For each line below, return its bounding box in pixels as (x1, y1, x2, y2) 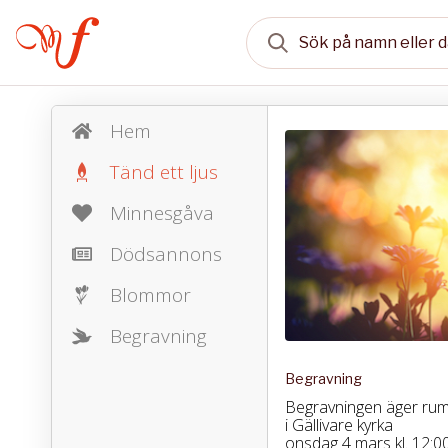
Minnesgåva (109, 200, 214, 226)
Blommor (109, 282, 191, 308)
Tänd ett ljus (109, 159, 218, 185)
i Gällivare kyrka (284, 413, 393, 436)
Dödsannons (109, 241, 222, 267)
